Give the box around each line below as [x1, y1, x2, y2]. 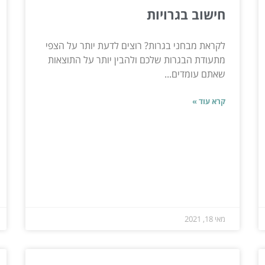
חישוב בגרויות [147, 5, 226, 23]
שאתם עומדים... [164, 67, 226, 80]
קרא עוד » [192, 95, 226, 106]
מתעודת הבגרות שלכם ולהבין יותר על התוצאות [48, 53, 226, 66]
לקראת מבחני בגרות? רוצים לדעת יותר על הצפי [46, 38, 226, 52]
